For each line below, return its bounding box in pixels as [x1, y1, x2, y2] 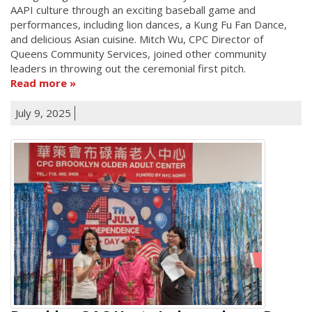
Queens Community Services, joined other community [10, 46, 267, 61]
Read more [10, 75, 67, 90]
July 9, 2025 [15, 105, 71, 120]
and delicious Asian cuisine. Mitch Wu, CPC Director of [10, 31, 263, 46]
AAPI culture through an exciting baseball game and [10, 2, 256, 17]
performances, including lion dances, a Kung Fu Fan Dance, [10, 17, 287, 31]
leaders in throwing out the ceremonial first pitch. [10, 61, 246, 75]
